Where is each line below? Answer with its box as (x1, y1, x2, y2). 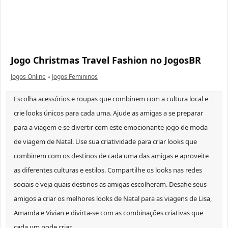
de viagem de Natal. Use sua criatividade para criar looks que (14, 137, 197, 147)
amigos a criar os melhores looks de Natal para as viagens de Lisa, (14, 194, 212, 204)
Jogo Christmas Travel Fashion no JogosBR (11, 54, 201, 67)
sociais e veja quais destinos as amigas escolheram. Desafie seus (14, 180, 207, 189)
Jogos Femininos (52, 72, 98, 81)
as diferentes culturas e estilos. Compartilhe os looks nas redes (14, 165, 202, 175)
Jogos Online (11, 72, 46, 81)
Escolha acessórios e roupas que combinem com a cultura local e (14, 94, 208, 104)
